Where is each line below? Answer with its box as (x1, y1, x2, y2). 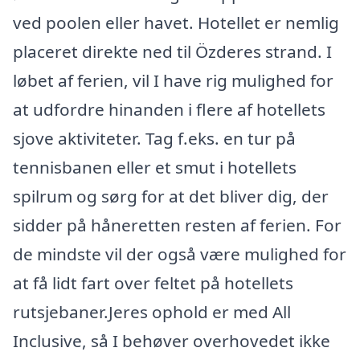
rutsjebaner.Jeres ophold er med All (13, 300, 291, 323)
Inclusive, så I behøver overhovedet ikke (13, 329, 330, 352)
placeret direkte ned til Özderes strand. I (13, 39, 332, 63)
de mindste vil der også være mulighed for (13, 242, 346, 265)
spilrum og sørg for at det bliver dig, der (13, 184, 329, 207)
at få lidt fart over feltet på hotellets (13, 271, 293, 294)
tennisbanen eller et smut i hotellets (13, 155, 297, 178)
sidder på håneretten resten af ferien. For (13, 213, 342, 236)
